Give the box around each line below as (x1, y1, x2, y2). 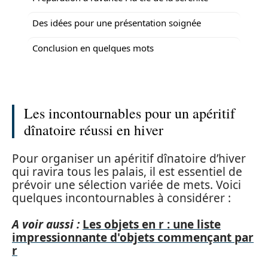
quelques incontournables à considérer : (12, 190, 231, 206)
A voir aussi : (12, 217, 80, 232)
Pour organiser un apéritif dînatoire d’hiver (12, 150, 246, 166)
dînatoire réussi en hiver (24, 120, 163, 139)
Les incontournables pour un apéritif (24, 103, 235, 123)
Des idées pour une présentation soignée (32, 16, 201, 29)
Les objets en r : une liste (83, 217, 221, 232)
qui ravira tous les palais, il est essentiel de (12, 163, 242, 179)
